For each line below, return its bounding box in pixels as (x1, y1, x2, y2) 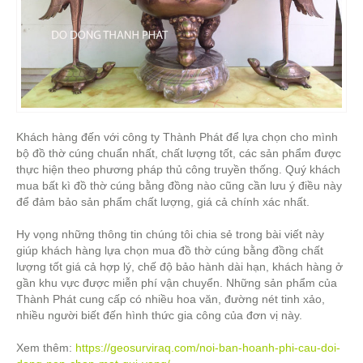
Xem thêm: (16, 341, 75, 355)
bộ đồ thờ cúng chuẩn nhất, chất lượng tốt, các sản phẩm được (16, 147, 341, 160)
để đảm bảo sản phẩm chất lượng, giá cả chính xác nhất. (16, 195, 310, 209)
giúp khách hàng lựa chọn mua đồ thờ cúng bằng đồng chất (16, 244, 323, 258)
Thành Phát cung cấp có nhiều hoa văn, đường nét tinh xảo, (16, 293, 325, 306)
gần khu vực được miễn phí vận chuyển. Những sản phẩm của (16, 276, 337, 290)
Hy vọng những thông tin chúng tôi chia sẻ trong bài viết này (16, 228, 324, 241)
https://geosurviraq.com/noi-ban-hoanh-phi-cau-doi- (75, 341, 340, 355)
